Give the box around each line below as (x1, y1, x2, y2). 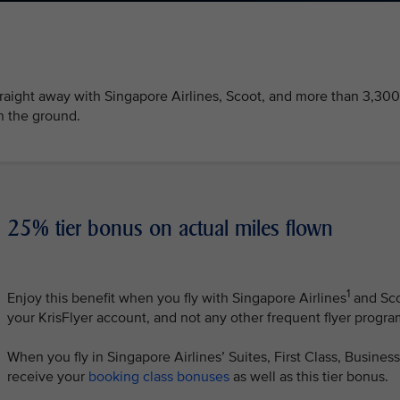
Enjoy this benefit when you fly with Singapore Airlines (7, 289, 346, 308)
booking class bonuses (88, 368, 229, 387)
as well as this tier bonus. (229, 368, 388, 387)
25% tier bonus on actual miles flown (7, 214, 333, 241)
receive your (7, 368, 88, 387)
